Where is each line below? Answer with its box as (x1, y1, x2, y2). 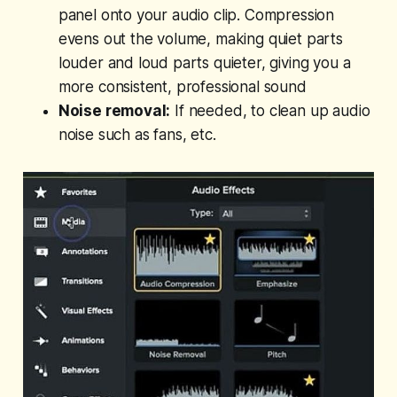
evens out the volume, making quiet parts (58, 29, 343, 48)
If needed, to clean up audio (170, 101, 370, 120)
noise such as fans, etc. (58, 125, 216, 144)
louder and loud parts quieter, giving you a (58, 53, 351, 72)
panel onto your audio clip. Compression (58, 5, 335, 24)
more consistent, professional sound (58, 77, 307, 96)
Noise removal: (58, 101, 171, 120)
